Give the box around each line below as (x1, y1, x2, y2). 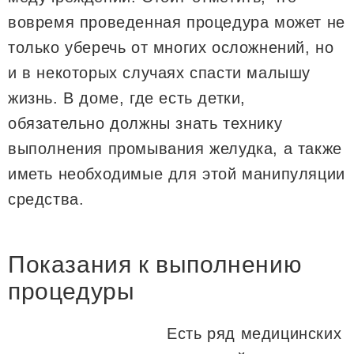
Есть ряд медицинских (167, 324, 342, 342)
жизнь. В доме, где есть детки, (8, 88, 247, 107)
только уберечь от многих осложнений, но (8, 38, 334, 56)
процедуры (8, 277, 135, 304)
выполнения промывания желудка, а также (8, 139, 342, 157)
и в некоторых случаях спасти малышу (8, 63, 311, 81)
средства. (8, 190, 85, 208)
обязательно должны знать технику (8, 114, 283, 132)
